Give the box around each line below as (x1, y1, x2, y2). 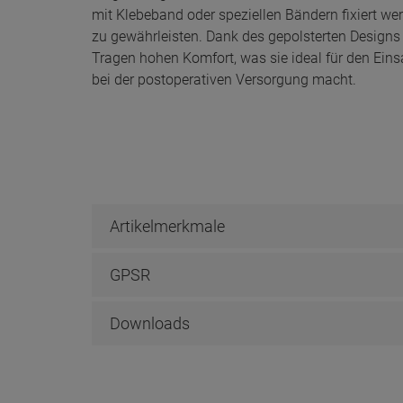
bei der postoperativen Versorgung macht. (92, 70, 356, 88)
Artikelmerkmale (110, 216, 225, 236)
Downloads (110, 313, 190, 333)
